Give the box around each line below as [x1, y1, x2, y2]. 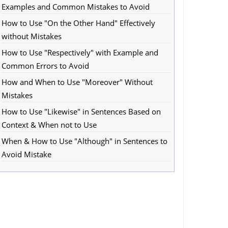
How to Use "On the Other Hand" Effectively [1, 18, 155, 28]
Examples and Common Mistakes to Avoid [1, 2, 150, 12]
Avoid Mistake [1, 149, 51, 159]
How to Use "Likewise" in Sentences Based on [1, 106, 161, 117]
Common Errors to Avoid [1, 61, 89, 71]
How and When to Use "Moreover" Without [1, 77, 153, 87]
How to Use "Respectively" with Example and [1, 47, 158, 58]
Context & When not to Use [1, 120, 97, 130]
